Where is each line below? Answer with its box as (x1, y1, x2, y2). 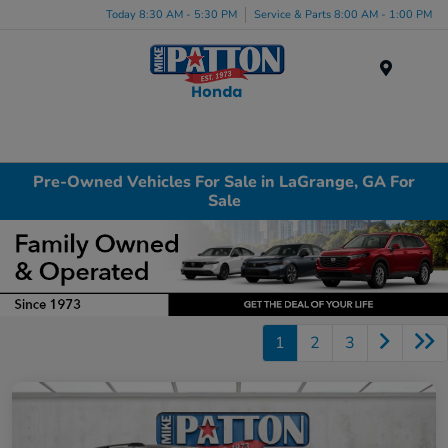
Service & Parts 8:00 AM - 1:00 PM (254, 6, 432, 22)
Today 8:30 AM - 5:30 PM (106, 6, 237, 22)
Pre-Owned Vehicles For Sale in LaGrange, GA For (33, 170, 415, 193)
